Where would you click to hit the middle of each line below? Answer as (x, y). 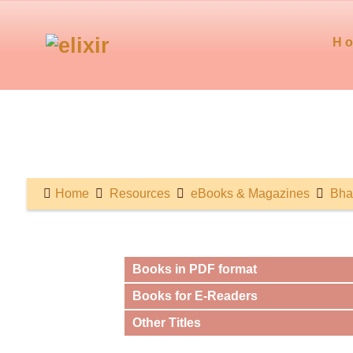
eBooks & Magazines (250, 193)
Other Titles (167, 322)
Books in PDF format (195, 269)
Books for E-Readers (195, 295)
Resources (140, 193)
